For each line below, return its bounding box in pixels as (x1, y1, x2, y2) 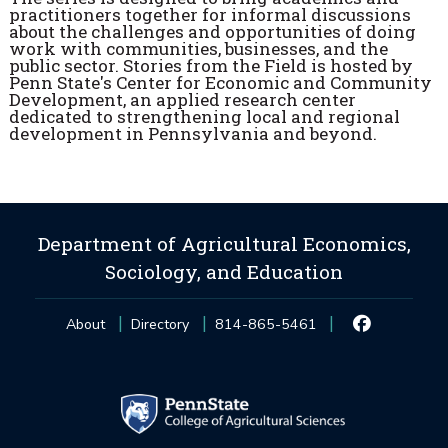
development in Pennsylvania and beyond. (8, 121, 381, 145)
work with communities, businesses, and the (8, 36, 388, 60)
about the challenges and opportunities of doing (8, 19, 416, 43)
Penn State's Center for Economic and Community (8, 70, 432, 94)
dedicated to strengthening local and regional (8, 104, 400, 128)
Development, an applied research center (8, 87, 356, 111)
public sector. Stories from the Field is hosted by (8, 53, 413, 77)
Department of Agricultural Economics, (37, 230, 411, 256)
